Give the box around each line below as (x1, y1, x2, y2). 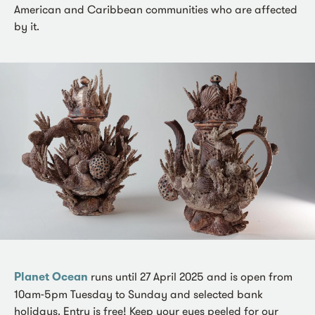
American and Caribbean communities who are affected (14, 2, 297, 17)
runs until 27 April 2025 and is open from (88, 269, 292, 284)
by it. (14, 19, 39, 34)
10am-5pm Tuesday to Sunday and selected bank (14, 287, 263, 302)
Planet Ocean (14, 269, 88, 285)
